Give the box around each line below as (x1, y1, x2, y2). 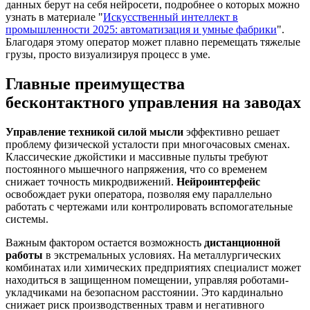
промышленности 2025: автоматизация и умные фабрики (6, 24, 277, 36)
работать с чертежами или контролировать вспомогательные (6, 200, 293, 212)
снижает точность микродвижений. (6, 175, 176, 188)
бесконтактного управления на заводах (6, 93, 301, 111)
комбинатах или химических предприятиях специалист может (6, 261, 301, 273)
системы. (6, 212, 48, 225)
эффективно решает (183, 125, 280, 138)
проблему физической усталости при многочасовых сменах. (6, 138, 290, 150)
